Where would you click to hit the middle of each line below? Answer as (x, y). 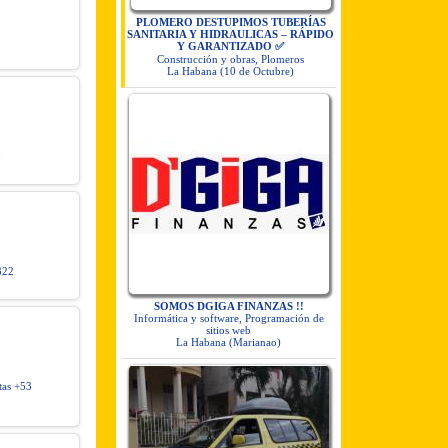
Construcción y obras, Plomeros (230, 59)
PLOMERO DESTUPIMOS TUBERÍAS (230, 22)
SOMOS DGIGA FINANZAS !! (228, 306)
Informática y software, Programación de (228, 318)
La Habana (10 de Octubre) (230, 71)
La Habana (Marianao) (228, 342)
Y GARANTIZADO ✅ (230, 46)
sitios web (228, 330)
